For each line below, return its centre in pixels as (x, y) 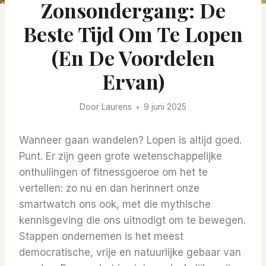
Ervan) (133, 81)
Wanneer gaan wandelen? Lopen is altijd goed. (130, 140)
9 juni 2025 (165, 107)
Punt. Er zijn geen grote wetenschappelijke (121, 156)
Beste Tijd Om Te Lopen (133, 34)
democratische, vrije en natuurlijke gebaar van (130, 253)
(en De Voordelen (133, 57)
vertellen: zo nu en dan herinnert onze (109, 189)
